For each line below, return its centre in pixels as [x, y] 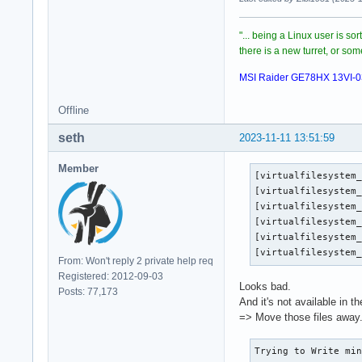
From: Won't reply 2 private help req [136, 261]
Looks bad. [265, 287]
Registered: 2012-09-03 [111, 277]
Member [78, 169]
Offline [74, 111]
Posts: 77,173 [88, 292]
